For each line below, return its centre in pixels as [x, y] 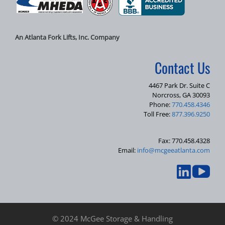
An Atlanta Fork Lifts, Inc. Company [67, 37]
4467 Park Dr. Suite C [179, 86]
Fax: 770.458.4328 [184, 141]
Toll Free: [158, 114]
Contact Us [182, 67]
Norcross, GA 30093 [181, 95]
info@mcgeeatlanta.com [174, 150]
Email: [128, 150]
